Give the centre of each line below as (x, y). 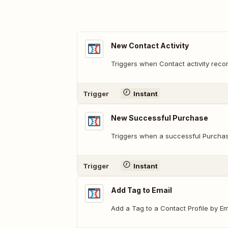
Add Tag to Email (141, 190)
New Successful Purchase (160, 118)
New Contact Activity (150, 46)
